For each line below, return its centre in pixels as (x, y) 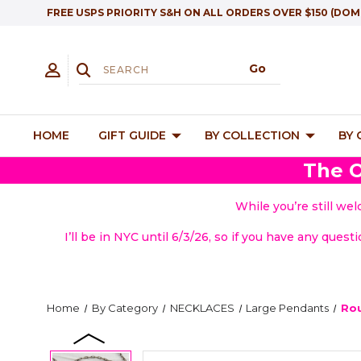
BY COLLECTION (252, 135)
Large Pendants (288, 308)
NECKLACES (202, 308)
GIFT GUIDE (132, 135)
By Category (124, 308)
